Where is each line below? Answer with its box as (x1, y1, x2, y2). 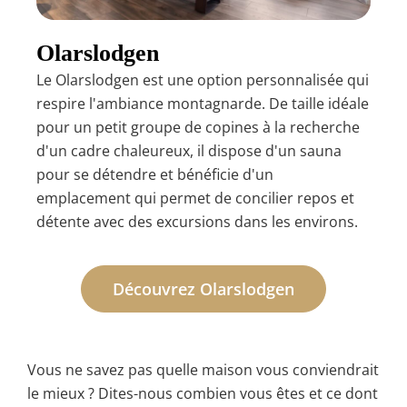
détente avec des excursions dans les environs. (36, 212, 358, 233)
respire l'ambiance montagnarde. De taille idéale (36, 94, 369, 114)
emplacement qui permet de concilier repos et (36, 188, 354, 209)
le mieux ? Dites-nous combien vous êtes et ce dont (27, 382, 378, 403)
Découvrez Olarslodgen (113, 277, 294, 300)
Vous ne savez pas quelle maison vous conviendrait (27, 359, 379, 380)
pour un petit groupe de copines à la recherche (36, 117, 360, 138)
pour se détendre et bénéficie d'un (36, 164, 273, 185)
